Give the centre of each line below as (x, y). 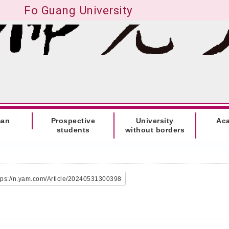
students (73, 130)
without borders (155, 130)
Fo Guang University (78, 10)
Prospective (73, 121)
